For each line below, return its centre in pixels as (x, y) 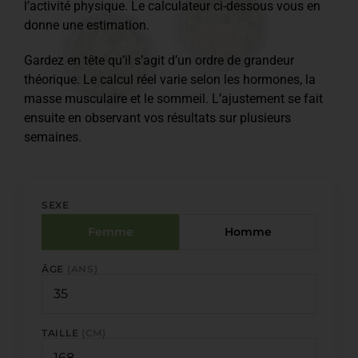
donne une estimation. (87, 25)
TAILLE (62, 332)
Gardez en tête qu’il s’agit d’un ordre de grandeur (159, 60)
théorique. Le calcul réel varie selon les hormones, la (170, 79)
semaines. (53, 137)
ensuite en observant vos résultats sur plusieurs (157, 117)
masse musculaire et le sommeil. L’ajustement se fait (173, 98)
